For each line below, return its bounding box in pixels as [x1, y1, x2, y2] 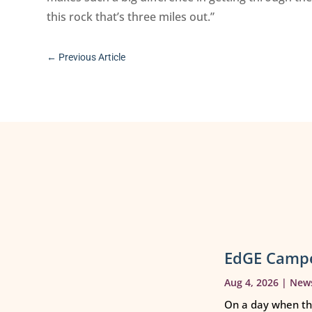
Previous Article [58, 52, 126, 63]
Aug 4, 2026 [224, 276, 279, 290]
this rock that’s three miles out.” [47, 8, 215, 24]
